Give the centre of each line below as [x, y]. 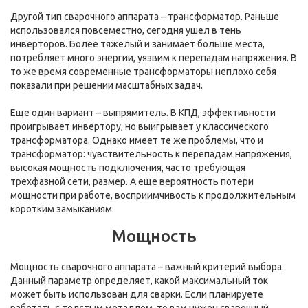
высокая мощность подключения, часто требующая [128, 168]
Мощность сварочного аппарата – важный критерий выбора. [147, 267]
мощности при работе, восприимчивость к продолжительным [153, 195]
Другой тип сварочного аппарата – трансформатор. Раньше [145, 16]
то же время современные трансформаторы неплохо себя [143, 71]
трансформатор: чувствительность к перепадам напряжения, [151, 154]
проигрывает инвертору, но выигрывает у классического [140, 126]
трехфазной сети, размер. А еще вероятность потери [132, 181]
